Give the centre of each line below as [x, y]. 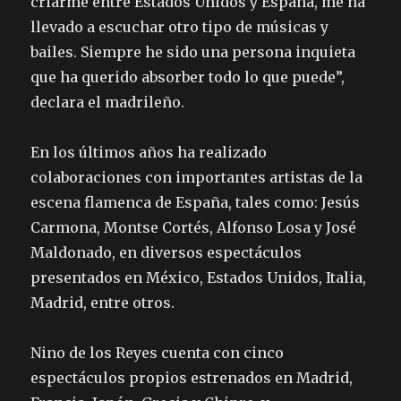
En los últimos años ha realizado [149, 153]
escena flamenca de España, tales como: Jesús [196, 203]
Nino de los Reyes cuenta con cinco [158, 353]
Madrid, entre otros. [103, 303]
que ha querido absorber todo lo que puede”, [188, 77]
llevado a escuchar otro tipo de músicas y [180, 27]
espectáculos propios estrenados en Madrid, [192, 378]
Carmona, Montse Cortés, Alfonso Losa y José [194, 228]
